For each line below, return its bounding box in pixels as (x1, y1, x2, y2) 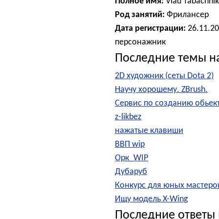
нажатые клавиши (115, 126, 183, 135)
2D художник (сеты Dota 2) (115, 71, 214, 81)
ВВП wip (115, 140, 145, 149)
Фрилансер (165, 10, 209, 20)
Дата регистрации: (115, 24, 186, 33)
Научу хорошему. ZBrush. (115, 85, 208, 94)
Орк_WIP (115, 153, 148, 163)
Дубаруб (115, 167, 147, 176)
